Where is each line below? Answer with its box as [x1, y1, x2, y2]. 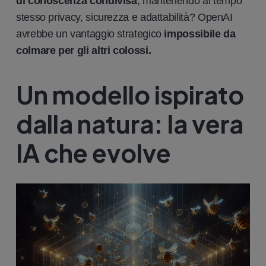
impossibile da [164, 27, 236, 40]
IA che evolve [16, 137, 171, 168]
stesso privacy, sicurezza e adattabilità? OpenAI [16, 11, 233, 23]
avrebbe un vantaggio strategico [16, 27, 161, 40]
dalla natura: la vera [16, 107, 243, 139]
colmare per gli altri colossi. [16, 44, 151, 56]
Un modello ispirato [16, 78, 244, 110]
